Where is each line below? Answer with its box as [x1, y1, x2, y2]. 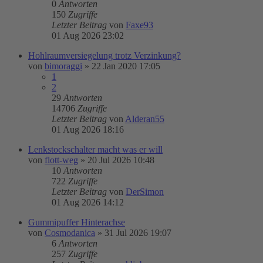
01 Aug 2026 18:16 [52, 124, 124, 134]
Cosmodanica [45, 228, 95, 238]
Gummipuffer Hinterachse [28, 217, 125, 227]
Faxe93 [126, 20, 153, 30]
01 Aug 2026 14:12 [52, 197, 124, 207]
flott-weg [45, 155, 78, 165]
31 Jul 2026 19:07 [104, 228, 171, 238]
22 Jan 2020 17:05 [92, 61, 160, 71]
